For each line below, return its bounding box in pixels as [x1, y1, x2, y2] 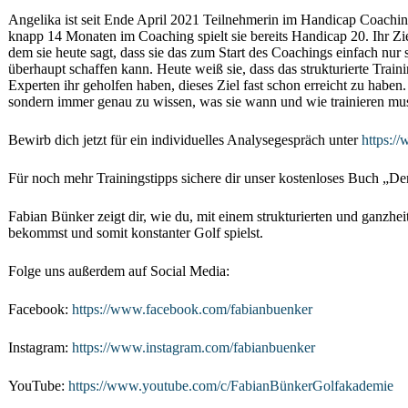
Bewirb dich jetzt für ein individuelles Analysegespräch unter [8, 132, 362, 148]
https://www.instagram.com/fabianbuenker [72, 340, 315, 355]
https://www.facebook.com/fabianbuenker [72, 301, 312, 317]
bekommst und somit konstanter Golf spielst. [8, 225, 263, 240]
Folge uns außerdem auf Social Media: [8, 263, 229, 279]
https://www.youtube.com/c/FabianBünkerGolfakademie [68, 378, 393, 393]
